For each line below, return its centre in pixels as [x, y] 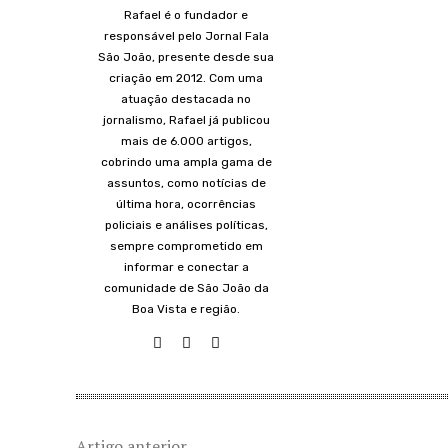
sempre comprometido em [186, 246]
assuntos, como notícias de [186, 183]
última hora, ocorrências [186, 204]
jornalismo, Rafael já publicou [186, 120]
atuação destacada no [186, 99]
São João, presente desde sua [186, 57]
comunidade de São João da [186, 288]
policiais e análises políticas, [186, 225]
